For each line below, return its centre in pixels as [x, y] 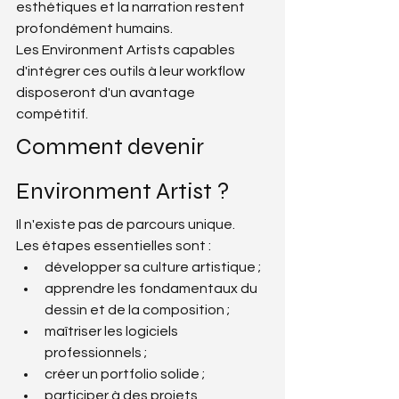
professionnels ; [96, 352]
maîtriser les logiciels [113, 331]
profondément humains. [94, 28]
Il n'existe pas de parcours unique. [126, 224]
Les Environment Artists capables [127, 49]
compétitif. [52, 114]
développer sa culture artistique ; [153, 267]
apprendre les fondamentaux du [152, 288]
